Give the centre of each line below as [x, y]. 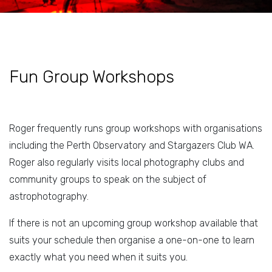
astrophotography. [49, 196]
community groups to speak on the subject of [108, 179]
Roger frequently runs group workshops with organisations [136, 128]
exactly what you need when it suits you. [98, 257]
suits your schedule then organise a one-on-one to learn [132, 240]
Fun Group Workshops [92, 77]
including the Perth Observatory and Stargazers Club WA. [132, 145]
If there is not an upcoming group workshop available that [134, 223]
